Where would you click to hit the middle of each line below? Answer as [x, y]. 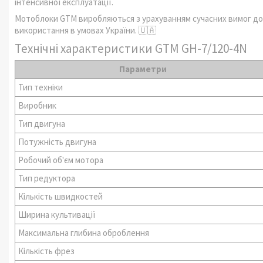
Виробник [38, 105]
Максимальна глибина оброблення [84, 232]
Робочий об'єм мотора [61, 160]
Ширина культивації [57, 214]
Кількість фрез [47, 251]
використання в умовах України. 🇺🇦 [85, 31]
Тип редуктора [47, 178]
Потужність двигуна [58, 141]
